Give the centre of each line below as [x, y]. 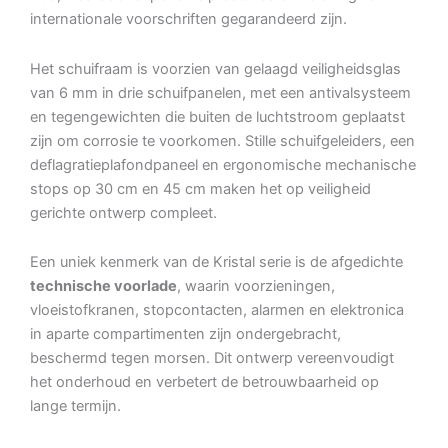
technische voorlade [103, 286]
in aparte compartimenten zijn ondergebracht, [185, 334]
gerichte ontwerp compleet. [123, 212]
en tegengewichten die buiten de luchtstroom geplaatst [217, 116]
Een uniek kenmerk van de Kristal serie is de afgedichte [216, 262]
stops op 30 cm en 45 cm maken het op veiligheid [200, 188]
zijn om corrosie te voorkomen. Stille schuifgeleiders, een [222, 140]
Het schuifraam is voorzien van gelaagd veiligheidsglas [215, 68]
